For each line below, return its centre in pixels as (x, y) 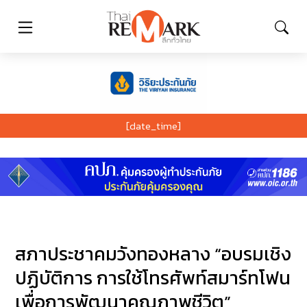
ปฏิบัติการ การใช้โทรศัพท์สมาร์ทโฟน (153, 278)
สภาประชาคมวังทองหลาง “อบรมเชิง (153, 254)
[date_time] (153, 125)
